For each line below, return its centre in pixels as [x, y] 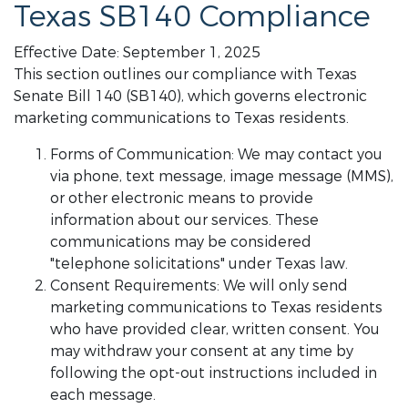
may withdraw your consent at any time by [202, 351]
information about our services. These [184, 220]
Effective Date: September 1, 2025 [137, 52]
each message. [103, 395]
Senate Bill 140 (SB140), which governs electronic [190, 96]
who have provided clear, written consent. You [215, 329]
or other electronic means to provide [182, 198]
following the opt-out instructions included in [214, 373]
